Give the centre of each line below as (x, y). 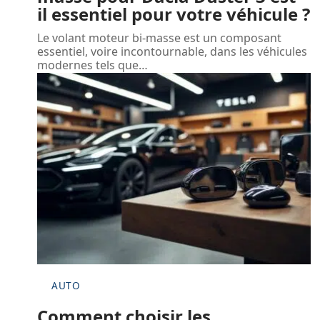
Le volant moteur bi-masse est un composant (159, 37)
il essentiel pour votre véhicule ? (174, 14)
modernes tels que (88, 65)
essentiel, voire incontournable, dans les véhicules (172, 51)
